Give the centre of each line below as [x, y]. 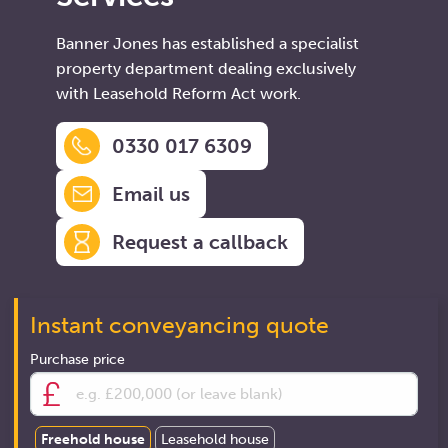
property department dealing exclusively [205, 68]
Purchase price [77, 359]
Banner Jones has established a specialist [207, 43]
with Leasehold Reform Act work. [178, 93]
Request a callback [199, 242]
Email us [150, 194]
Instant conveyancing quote [179, 325]
